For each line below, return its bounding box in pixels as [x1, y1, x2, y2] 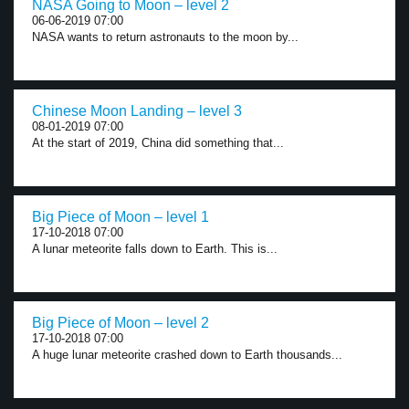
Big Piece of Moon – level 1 [32, 209, 209, 225]
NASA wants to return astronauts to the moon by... [32, 30, 299, 44]
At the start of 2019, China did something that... [32, 136, 284, 150]
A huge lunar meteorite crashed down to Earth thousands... [32, 348, 342, 362]
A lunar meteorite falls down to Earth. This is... [32, 242, 278, 256]
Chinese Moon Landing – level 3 [32, 103, 242, 119]
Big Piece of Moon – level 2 [32, 315, 209, 330]
